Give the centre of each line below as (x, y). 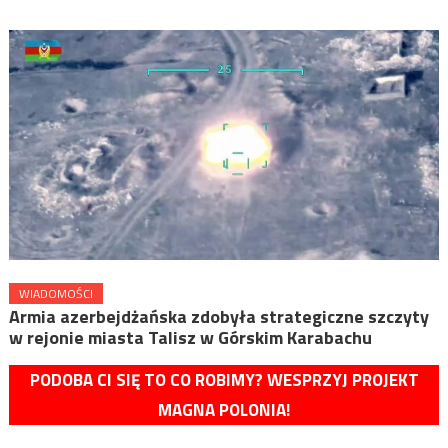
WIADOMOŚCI (55, 293)
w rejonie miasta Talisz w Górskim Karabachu (190, 337)
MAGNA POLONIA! (224, 409)
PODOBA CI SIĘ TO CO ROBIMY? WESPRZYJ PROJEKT (224, 379)
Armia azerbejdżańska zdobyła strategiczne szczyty (218, 316)
